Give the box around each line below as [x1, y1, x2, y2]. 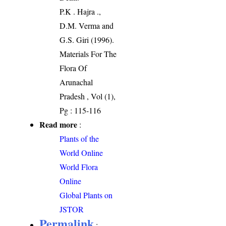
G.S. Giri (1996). [60, 34, 115, 45]
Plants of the [60, 133, 99, 144]
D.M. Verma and [60, 20, 114, 31]
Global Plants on [60, 190, 113, 201]
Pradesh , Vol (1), [60, 91, 116, 102]
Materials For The [60, 48, 117, 60]
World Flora [60, 161, 98, 173]
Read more [39, 119, 78, 131]
